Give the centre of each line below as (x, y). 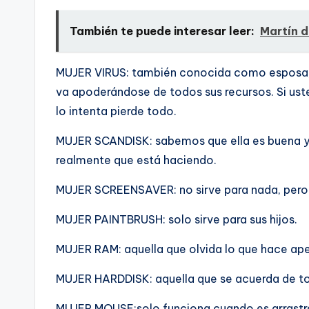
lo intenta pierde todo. (116, 111)
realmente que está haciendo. (136, 160)
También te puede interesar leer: (162, 31)
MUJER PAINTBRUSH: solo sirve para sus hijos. (177, 220)
